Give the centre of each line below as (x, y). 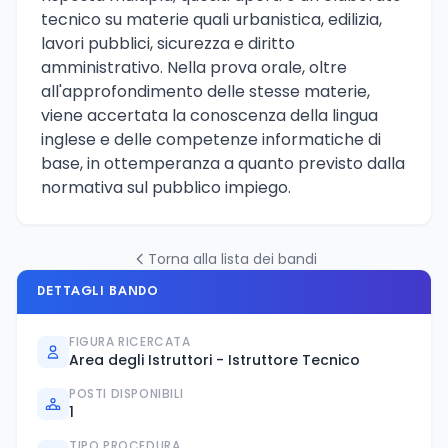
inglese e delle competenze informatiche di (211, 139)
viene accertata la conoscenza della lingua (209, 115)
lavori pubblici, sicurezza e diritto (168, 43)
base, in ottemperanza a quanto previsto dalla (223, 163)
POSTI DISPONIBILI (126, 393)
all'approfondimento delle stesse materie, (205, 91)
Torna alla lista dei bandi (232, 258)
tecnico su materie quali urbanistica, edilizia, (211, 19)
